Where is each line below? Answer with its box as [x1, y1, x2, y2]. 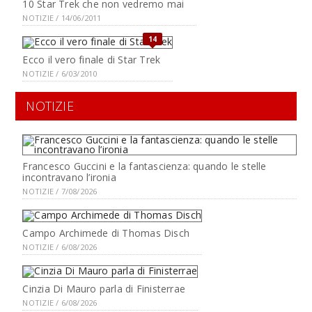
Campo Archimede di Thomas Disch [22, 226, 189, 240]
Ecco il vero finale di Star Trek [22, 53, 161, 66]
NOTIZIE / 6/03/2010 [22, 68, 97, 79]
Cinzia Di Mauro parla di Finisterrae [22, 282, 186, 295]
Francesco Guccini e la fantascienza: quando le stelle [22, 159, 267, 173]
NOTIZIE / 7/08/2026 [22, 186, 97, 196]
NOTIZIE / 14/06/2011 [22, 13, 102, 23]
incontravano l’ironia [22, 171, 116, 184]
